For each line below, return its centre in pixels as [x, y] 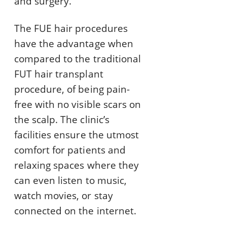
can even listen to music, [70, 181]
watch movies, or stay [64, 196]
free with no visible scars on [78, 105]
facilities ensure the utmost [77, 135]
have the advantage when [74, 44]
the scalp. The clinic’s [62, 120]
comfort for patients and [70, 150]
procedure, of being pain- [72, 89]
